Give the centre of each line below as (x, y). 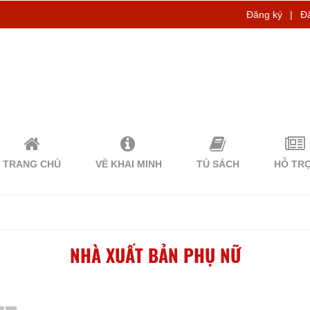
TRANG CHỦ (32, 164)
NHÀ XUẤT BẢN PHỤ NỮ (155, 255)
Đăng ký (264, 15)
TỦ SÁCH (218, 164)
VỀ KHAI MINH (129, 164)
